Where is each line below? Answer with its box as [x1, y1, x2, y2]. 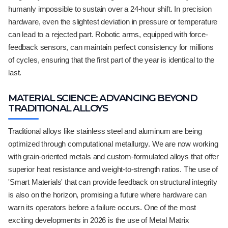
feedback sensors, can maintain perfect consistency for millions [8, 43, 214, 51]
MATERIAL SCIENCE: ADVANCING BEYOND [8, 92, 197, 104]
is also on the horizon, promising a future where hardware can [8, 190, 207, 199]
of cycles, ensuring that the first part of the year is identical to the [8, 55, 215, 64]
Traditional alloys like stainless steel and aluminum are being [8, 127, 202, 135]
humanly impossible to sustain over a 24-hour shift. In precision [8, 5, 212, 13]
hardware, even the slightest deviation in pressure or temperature [8, 17, 218, 26]
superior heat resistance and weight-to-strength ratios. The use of [8, 165, 218, 174]
